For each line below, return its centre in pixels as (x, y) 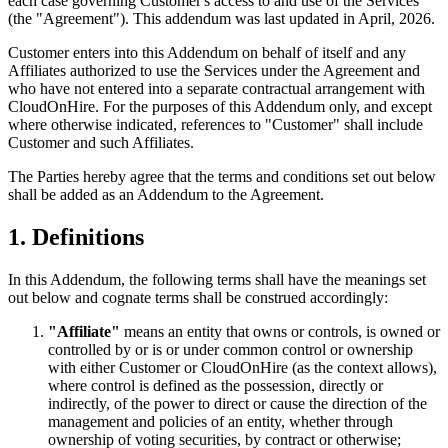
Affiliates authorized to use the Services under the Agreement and (214, 70)
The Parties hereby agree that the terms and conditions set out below (222, 176)
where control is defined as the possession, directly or (215, 385)
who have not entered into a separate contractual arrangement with (216, 88)
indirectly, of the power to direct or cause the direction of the (237, 403)
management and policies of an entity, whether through (220, 421)
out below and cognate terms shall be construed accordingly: (198, 297)
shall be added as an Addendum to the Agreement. (166, 194)
